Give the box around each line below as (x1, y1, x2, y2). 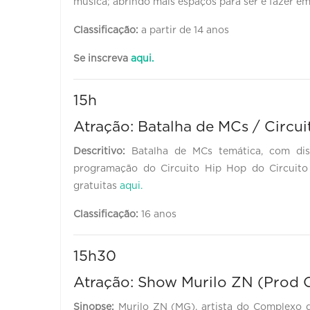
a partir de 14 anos (138, 25, 229, 35)
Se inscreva (73, 53, 131, 64)
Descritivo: (73, 146, 131, 156)
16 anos (141, 209, 176, 219)
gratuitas (73, 181, 120, 191)
